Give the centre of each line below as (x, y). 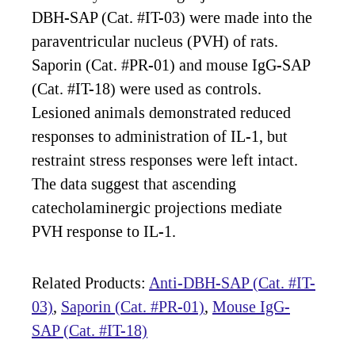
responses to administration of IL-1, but (160, 136)
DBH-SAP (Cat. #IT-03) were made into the (172, 17)
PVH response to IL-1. (104, 231)
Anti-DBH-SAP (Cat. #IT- (232, 283)
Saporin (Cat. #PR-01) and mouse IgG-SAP (171, 65)
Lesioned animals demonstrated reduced (161, 113)
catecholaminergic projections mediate (157, 208)
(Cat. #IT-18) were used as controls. (147, 89)
